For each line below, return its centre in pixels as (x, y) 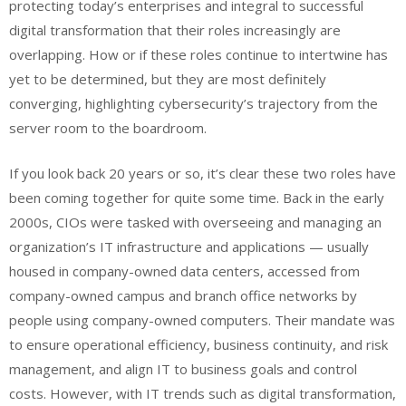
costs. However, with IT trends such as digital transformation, (203, 393)
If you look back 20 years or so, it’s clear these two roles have (203, 173)
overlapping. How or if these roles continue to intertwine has (198, 55)
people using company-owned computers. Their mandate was (202, 319)
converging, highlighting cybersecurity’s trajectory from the (193, 104)
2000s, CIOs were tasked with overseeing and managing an (195, 222)
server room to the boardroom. (108, 128)
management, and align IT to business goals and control (183, 368)
